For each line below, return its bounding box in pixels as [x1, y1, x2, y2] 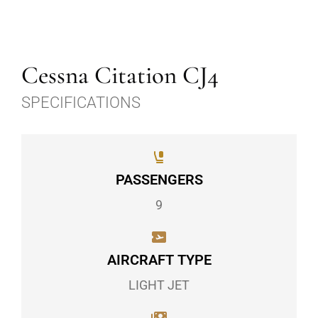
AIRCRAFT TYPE [106, 251, 212, 269]
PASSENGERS [115, 171, 203, 189]
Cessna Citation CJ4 [21, 60, 219, 91]
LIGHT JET [128, 278, 190, 293]
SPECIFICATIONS [21, 94, 141, 112]
